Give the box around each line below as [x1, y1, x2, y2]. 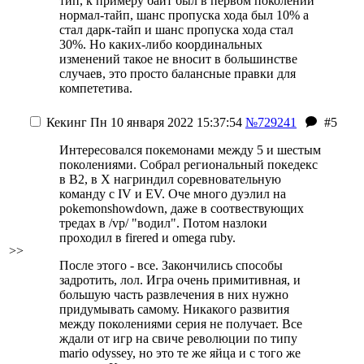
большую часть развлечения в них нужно [59, 288, 288, 301]
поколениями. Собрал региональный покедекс [59, 158, 318, 171]
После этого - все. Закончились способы [59, 258, 283, 272]
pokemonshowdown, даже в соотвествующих [59, 201, 304, 215]
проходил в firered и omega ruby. [59, 231, 236, 245]
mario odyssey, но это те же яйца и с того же [59, 346, 301, 360]
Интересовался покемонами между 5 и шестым [59, 143, 321, 157]
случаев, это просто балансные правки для [59, 67, 296, 80]
